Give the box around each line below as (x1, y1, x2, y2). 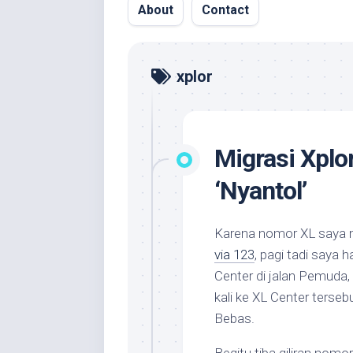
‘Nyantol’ (214, 176, 307, 206)
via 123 (214, 247, 255, 262)
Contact (202, 2, 249, 17)
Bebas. (214, 310, 255, 326)
